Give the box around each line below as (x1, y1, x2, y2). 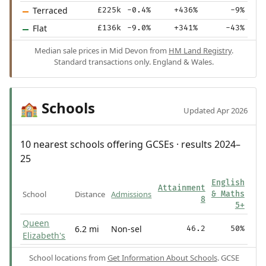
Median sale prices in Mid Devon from (34, 45, 169, 56)
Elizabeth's (23, 230, 66, 242)
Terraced (32, 5, 68, 17)
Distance (75, 189, 106, 200)
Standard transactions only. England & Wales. (54, 56, 214, 68)
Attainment (157, 183, 205, 194)
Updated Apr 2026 (183, 105, 248, 116)
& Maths (211, 189, 245, 199)
